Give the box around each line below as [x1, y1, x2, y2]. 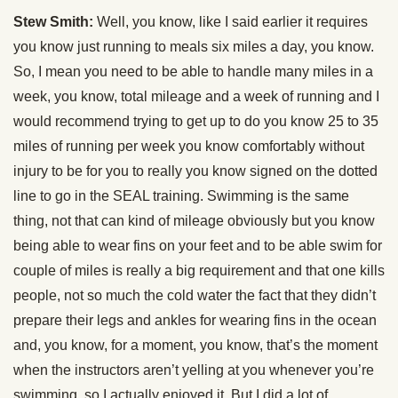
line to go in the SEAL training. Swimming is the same [13, 188, 349, 204]
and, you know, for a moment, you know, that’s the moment [13, 338, 378, 354]
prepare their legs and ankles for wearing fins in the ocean [13, 313, 377, 329]
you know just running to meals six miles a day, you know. [13, 39, 374, 55]
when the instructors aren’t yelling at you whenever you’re [13, 362, 374, 378]
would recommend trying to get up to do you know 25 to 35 [13, 114, 378, 130]
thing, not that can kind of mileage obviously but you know [13, 213, 375, 229]
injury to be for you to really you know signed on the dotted [13, 163, 378, 179]
